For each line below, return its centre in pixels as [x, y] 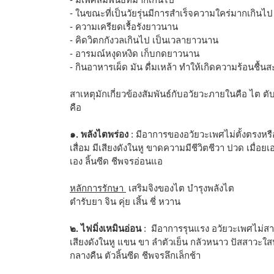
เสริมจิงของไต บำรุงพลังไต [180, 188]
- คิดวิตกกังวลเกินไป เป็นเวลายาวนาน [144, 40]
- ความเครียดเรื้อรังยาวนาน [124, 26]
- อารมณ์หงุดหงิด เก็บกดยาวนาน [135, 53]
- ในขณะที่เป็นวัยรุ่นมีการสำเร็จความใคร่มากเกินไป [171, 13]
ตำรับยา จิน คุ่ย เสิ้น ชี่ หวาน [125, 201]
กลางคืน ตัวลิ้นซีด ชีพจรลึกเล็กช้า [135, 255]
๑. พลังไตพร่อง [99, 134]
